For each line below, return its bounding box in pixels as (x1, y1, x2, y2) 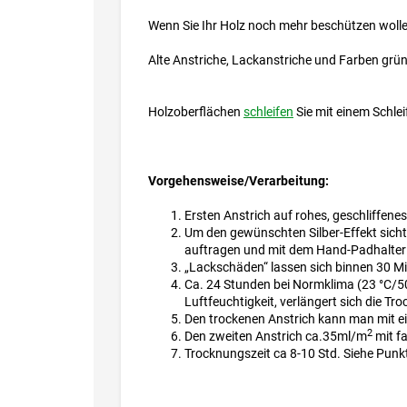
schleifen (243, 104, 293, 120)
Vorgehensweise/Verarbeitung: (148, 174, 329, 189)
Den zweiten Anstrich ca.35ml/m (184, 329, 367, 344)
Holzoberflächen (148, 104, 243, 120)
